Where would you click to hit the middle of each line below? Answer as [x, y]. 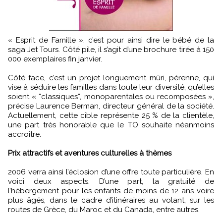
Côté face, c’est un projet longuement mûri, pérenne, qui [111, 78]
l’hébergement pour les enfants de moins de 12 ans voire [111, 191]
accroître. [25, 134]
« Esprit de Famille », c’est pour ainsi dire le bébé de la [111, 40]
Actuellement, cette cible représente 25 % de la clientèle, [111, 115]
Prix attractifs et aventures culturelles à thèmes [90, 153]
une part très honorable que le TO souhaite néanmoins [111, 125]
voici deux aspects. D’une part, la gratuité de [111, 181]
